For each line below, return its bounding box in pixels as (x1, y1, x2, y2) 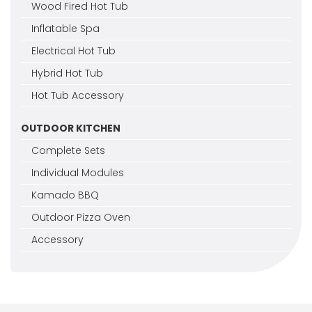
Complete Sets (31, 143, 105, 157)
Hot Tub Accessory (31, 88, 124, 102)
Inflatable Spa (31, 21, 100, 36)
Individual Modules (31, 165, 124, 180)
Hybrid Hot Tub (31, 65, 103, 80)
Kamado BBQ (31, 187, 99, 202)
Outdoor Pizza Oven (31, 210, 130, 224)
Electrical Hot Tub (31, 43, 116, 58)
